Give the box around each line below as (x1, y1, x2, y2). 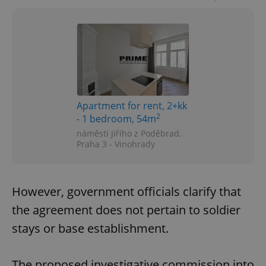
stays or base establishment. (12, 220, 169, 236)
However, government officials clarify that (12, 183, 241, 199)
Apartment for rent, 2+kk (77, 99, 187, 112)
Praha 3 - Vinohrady (77, 138, 155, 150)
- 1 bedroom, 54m (77, 112, 156, 125)
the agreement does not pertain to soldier (12, 201, 240, 218)
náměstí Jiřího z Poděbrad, (77, 127, 181, 139)
